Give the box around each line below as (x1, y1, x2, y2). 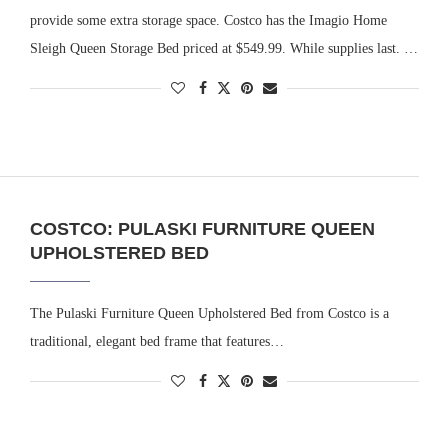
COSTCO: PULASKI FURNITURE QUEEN (29, 219, 375, 240)
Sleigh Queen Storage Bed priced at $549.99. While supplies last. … (29, 40, 418, 56)
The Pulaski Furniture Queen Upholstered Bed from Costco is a (29, 306, 389, 322)
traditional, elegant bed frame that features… (29, 334, 284, 350)
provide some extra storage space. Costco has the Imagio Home (29, 12, 387, 28)
